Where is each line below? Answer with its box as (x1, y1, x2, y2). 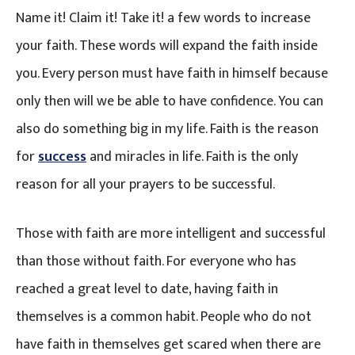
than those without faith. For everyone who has (16, 249, 296, 273)
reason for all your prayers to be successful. (16, 172, 275, 197)
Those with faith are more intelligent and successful (16, 221, 326, 246)
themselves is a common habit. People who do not (16, 304, 311, 329)
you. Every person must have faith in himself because (16, 61, 328, 86)
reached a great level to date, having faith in (16, 277, 278, 301)
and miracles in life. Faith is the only (86, 144, 298, 169)
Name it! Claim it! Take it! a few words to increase (16, 6, 311, 30)
